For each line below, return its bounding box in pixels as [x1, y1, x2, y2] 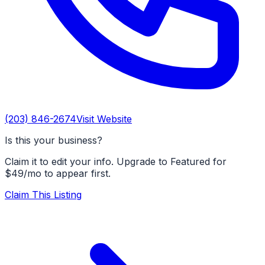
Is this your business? [5, 134, 102, 146]
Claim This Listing [5, 189, 82, 201]
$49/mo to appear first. [5, 167, 111, 179]
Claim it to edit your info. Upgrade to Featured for [5, 156, 227, 167]
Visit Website [76, 113, 132, 125]
